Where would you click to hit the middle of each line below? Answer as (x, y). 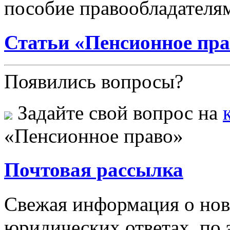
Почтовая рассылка (94, 170)
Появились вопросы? (94, 81)
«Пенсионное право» (94, 136)
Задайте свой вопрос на (118, 113)
